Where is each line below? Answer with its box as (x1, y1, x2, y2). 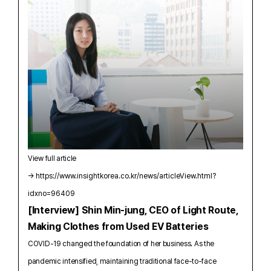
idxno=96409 (28, 189, 75, 198)
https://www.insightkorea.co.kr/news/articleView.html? (36, 171, 217, 180)
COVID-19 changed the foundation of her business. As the (28, 239, 215, 248)
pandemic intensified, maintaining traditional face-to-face (28, 256, 217, 266)
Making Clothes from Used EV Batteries (28, 220, 209, 232)
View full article (28, 154, 77, 163)
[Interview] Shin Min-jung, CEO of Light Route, (28, 204, 238, 216)
